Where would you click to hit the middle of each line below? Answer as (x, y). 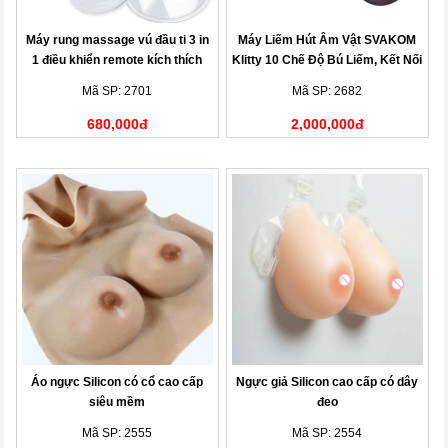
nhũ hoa (117, 79)
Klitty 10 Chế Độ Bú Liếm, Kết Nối (327, 59)
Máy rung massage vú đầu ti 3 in (117, 39)
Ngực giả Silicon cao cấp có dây (327, 381)
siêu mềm (117, 401)
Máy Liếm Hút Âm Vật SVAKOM (327, 39)
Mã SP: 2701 (117, 90)
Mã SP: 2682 (327, 90)
